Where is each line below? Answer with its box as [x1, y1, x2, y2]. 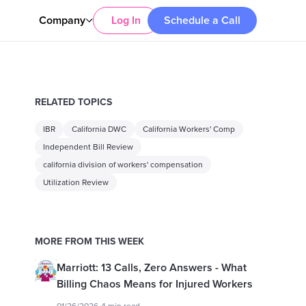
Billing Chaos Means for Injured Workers [56, 277, 253, 291]
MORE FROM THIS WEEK [34, 236, 144, 247]
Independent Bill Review [42, 142, 133, 152]
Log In [111, 14, 141, 27]
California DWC [71, 124, 126, 134]
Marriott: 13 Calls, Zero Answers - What [56, 261, 247, 275]
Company [39, 14, 85, 27]
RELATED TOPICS [34, 96, 112, 108]
